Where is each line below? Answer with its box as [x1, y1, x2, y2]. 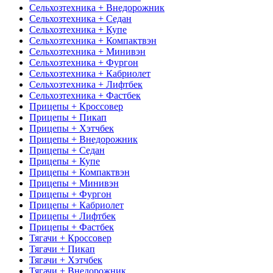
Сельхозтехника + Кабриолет [29, 68, 151, 79]
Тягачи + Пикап [29, 243, 95, 254]
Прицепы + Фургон [29, 188, 112, 199]
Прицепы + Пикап [29, 112, 107, 122]
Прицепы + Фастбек [29, 221, 114, 232]
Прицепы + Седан [29, 144, 105, 155]
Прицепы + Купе [29, 155, 100, 166]
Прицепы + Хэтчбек [29, 122, 114, 133]
